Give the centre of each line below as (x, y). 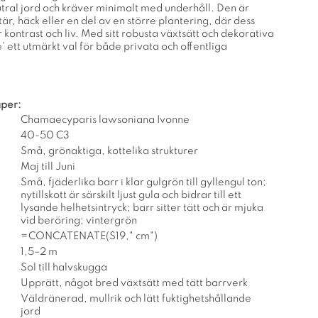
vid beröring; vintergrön (79, 220)
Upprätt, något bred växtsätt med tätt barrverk (134, 283)
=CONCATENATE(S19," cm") (89, 236)
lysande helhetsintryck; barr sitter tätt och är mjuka (142, 208)
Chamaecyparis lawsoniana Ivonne (105, 120)
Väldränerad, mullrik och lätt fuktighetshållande (136, 298)
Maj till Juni (48, 166)
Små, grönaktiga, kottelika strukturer (109, 151)
